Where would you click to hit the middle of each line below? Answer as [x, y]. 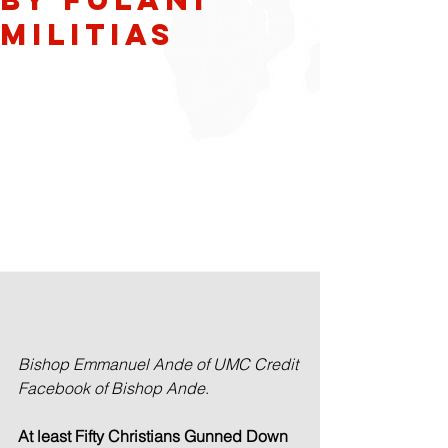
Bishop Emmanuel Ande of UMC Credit [160, 363]
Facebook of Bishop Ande [111, 387]
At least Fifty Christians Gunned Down [155, 435]
